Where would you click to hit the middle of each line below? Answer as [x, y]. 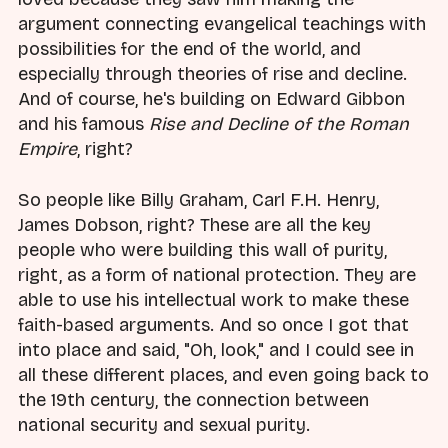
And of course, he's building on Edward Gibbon [211, 99]
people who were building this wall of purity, [202, 249]
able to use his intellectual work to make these [213, 299]
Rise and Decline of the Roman [279, 124]
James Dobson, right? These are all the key [194, 224]
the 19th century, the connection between [193, 399]
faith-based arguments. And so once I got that [213, 324]
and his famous [83, 124]
